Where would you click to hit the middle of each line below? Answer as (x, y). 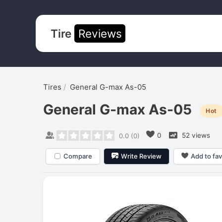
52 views (195, 135)
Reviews (100, 33)
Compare (78, 156)
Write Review (141, 156)
